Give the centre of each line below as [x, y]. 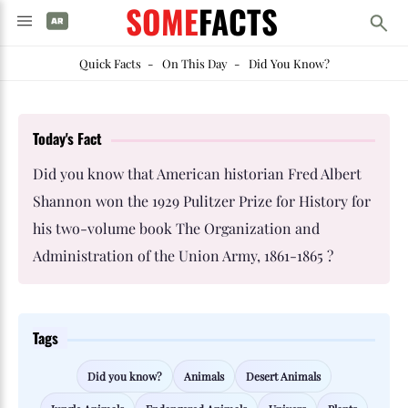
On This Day [194, 63]
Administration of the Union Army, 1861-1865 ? [183, 255]
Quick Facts [110, 63]
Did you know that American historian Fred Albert [197, 173]
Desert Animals [283, 376]
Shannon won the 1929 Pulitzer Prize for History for [202, 201]
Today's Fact [67, 138]
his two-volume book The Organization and [176, 228]
